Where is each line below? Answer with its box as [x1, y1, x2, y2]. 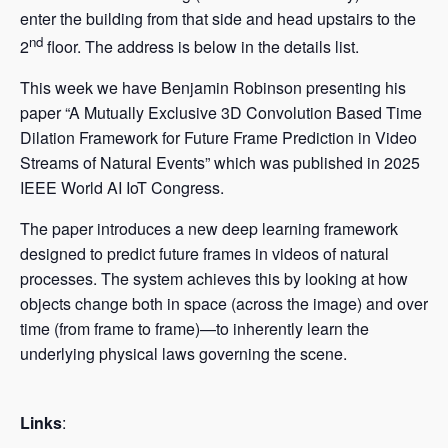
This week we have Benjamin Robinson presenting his [20, 76, 406, 100]
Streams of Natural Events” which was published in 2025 [20, 151, 420, 175]
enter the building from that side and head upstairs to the [20, 7, 416, 31]
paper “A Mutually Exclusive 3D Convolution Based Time [20, 101, 422, 125]
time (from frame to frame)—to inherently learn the [20, 317, 369, 341]
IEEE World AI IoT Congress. [20, 176, 224, 200]
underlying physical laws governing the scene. [20, 342, 347, 366]
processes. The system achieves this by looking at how [20, 267, 408, 291]
